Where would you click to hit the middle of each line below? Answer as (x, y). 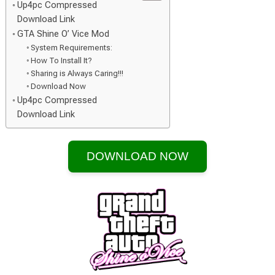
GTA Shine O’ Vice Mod (63, 34)
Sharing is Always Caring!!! (77, 73)
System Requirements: (72, 48)
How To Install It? (62, 60)
